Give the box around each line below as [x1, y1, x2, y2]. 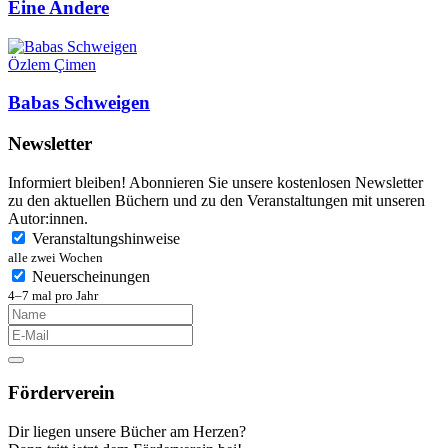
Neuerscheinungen [32, 267, 150, 285]
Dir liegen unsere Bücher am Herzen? [8, 423, 246, 441]
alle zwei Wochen [8, 249, 103, 265]
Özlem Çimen [8, 55, 96, 73]
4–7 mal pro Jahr [8, 287, 98, 303]
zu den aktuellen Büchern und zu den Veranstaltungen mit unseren [8, 191, 425, 209]
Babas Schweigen [8, 92, 150, 114]
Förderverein [8, 382, 115, 404]
